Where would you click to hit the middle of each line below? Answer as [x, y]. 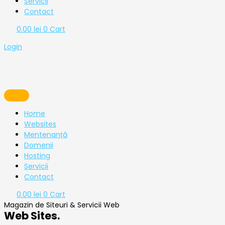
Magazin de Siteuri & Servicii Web [62, 205]
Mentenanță [46, 135]
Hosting [37, 156]
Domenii [39, 145]
